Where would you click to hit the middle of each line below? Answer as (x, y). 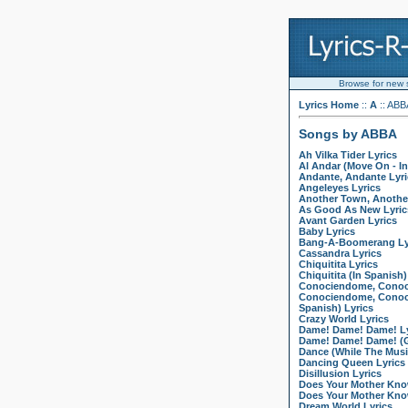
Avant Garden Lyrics (348, 221)
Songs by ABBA (348, 133)
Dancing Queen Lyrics (352, 363)
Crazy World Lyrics (344, 319)
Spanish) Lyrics (336, 308)
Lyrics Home (329, 105)
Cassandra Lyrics (340, 254)
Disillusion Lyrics (340, 374)
